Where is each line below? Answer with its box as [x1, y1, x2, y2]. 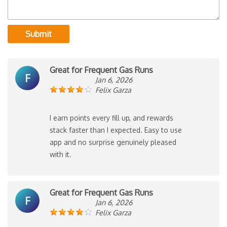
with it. [50, 149, 71, 159]
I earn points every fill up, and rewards [50, 113, 173, 122]
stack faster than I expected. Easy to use [50, 125, 182, 134]
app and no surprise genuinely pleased [50, 137, 176, 146]
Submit [25, 28, 52, 39]
